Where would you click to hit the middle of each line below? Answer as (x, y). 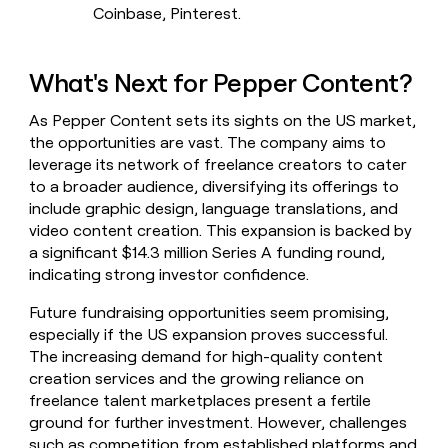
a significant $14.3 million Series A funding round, (207, 253)
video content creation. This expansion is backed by (221, 231)
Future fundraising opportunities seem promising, (209, 313)
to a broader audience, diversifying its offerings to (214, 187)
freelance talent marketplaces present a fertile (200, 401)
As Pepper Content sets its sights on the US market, (223, 121)
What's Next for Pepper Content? (220, 82)
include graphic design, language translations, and (214, 209)
